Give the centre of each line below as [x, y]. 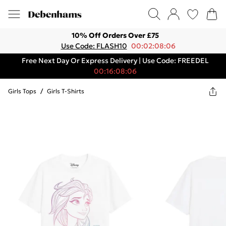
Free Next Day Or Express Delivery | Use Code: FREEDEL [115, 61]
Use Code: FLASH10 [94, 46]
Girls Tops [22, 91]
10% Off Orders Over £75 [115, 35]
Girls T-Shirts [66, 91]
